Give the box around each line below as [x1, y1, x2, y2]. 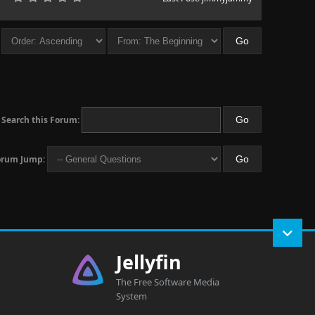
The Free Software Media [115, 276, 219, 288]
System [115, 290, 147, 302]
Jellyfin [115, 249, 181, 275]
